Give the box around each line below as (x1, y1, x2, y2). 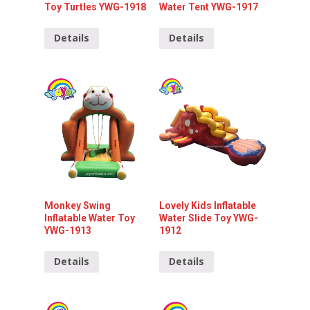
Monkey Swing (44, 199, 111, 211)
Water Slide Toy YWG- (159, 212, 259, 224)
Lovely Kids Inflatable (159, 199, 257, 211)
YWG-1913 (44, 224, 91, 236)
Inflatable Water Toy (44, 212, 135, 224)
